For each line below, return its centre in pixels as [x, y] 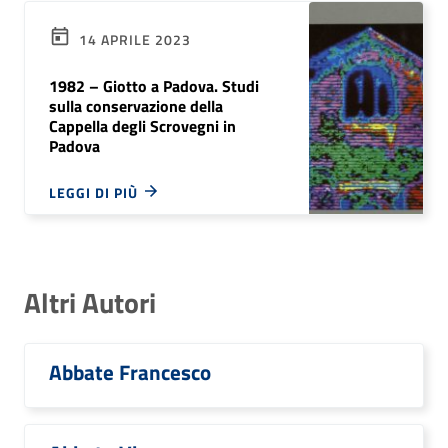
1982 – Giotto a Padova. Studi [154, 86]
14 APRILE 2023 [133, 39]
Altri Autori [90, 302]
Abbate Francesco [130, 372]
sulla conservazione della [136, 106]
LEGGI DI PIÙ [95, 192]
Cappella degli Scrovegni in [142, 126]
